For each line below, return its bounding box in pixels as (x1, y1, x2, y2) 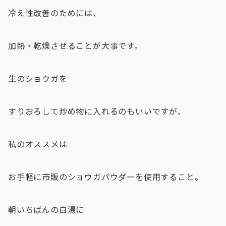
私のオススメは (8, 138, 68, 150)
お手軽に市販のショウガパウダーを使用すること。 (8, 171, 203, 183)
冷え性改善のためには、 (8, 7, 101, 19)
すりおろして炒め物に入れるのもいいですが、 (8, 105, 186, 117)
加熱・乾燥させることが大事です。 (8, 39, 143, 51)
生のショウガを (8, 72, 68, 84)
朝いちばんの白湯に (8, 203, 85, 215)
